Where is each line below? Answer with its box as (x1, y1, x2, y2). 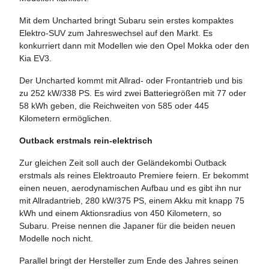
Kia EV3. (19, 53, 52, 63)
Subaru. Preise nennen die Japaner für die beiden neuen (19, 220, 235, 231)
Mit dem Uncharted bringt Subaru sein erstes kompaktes (19, 15, 234, 25)
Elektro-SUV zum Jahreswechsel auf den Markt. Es (19, 28, 213, 38)
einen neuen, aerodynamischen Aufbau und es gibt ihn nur (19, 183, 241, 193)
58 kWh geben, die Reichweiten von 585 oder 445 (19, 100, 209, 110)
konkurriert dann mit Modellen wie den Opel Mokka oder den (19, 40, 249, 50)
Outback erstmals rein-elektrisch (19, 135, 153, 145)
